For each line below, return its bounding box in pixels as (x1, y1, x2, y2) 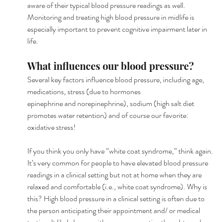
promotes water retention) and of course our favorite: (27, 109, 190, 121)
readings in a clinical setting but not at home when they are (27, 168, 203, 180)
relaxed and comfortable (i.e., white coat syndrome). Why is (27, 180, 209, 192)
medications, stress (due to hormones (27, 85, 141, 97)
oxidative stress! (27, 121, 76, 133)
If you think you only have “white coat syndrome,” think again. (27, 145, 215, 157)
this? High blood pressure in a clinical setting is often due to (27, 192, 206, 204)
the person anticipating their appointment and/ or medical (27, 204, 202, 216)
